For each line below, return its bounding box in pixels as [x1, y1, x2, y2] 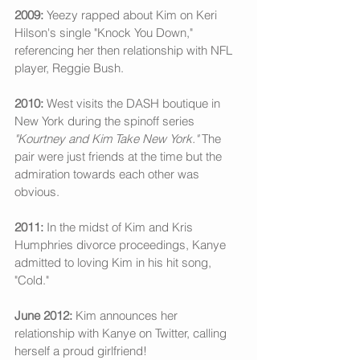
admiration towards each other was [14, 166, 202, 182]
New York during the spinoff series [14, 112, 198, 129]
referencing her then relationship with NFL [14, 42, 235, 58]
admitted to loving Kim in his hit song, [14, 254, 215, 270]
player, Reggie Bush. [14, 59, 127, 76]
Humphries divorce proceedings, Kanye [14, 236, 229, 252]
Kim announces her [72, 307, 181, 323]
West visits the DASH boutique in [43, 95, 223, 111]
